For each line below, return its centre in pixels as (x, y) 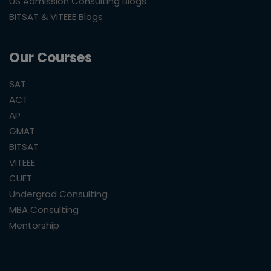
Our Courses (51, 57)
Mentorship (34, 225)
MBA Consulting (44, 209)
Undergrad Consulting (58, 194)
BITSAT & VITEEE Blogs (56, 16)
